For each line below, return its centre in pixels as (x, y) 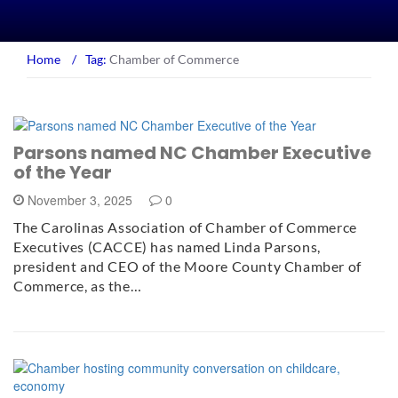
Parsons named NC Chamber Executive (192, 153)
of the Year (63, 173)
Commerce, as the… (78, 286)
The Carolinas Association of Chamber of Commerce (185, 227)
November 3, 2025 (80, 200)
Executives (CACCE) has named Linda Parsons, (167, 247)
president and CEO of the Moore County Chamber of (187, 267)
